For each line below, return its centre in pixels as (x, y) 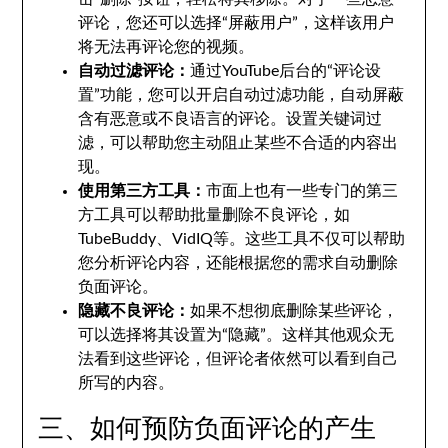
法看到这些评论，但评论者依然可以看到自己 (238, 359)
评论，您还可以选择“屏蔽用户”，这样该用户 (236, 23)
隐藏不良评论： (134, 311)
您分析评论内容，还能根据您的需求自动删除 (238, 263)
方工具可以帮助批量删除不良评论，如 (214, 215)
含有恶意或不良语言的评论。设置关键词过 (230, 119)
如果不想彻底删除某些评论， (294, 311)
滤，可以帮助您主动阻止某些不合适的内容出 (238, 143)
